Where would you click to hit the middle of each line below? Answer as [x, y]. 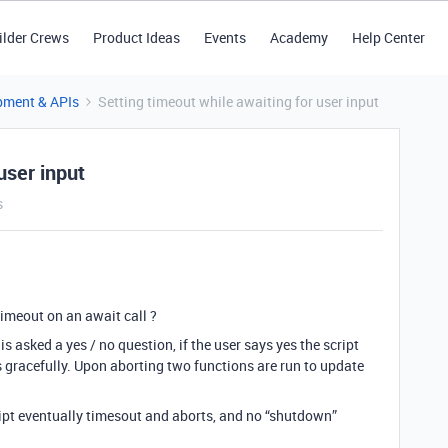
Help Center [388, 37]
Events [224, 37]
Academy [298, 37]
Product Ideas [136, 37]
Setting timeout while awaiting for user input [238, 101]
